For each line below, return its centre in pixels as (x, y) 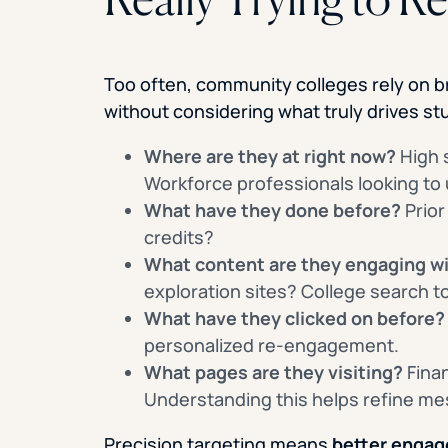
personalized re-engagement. (271, 344)
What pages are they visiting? (273, 371)
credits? (178, 236)
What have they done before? (272, 209)
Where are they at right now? (269, 155)
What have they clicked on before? (294, 317)
